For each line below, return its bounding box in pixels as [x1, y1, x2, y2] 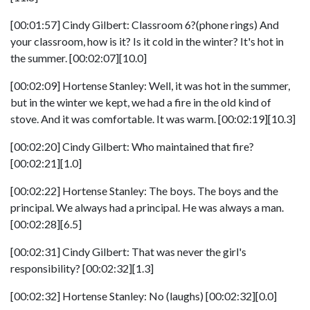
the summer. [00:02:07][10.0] [10, 51, 147, 64]
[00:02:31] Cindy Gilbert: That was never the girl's [10, 245, 246, 258]
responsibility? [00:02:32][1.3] [10, 262, 154, 275]
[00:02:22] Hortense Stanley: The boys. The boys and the [10, 184, 278, 197]
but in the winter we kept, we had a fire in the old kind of [10, 95, 271, 109]
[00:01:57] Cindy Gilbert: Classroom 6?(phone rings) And [10, 18, 279, 31]
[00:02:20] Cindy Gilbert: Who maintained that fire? [10, 140, 254, 153]
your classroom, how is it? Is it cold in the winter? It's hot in [10, 35, 284, 48]
